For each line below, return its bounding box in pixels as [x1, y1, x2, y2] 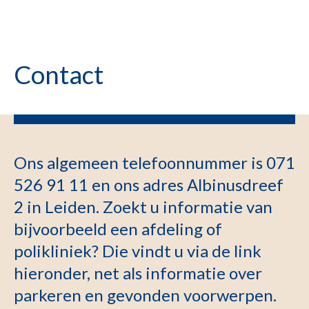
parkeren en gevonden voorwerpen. [14, 285, 277, 305]
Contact [14, 59, 103, 90]
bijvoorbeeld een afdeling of [14, 219, 222, 239]
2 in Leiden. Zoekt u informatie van [14, 197, 272, 217]
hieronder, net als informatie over [14, 263, 262, 283]
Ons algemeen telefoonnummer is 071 [14, 152, 295, 172]
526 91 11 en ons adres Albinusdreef [14, 175, 283, 195]
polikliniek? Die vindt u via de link [14, 241, 261, 261]
